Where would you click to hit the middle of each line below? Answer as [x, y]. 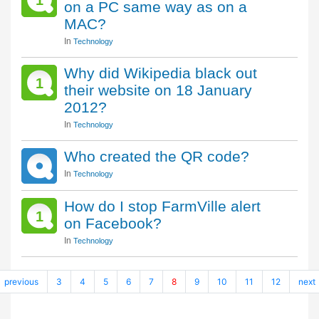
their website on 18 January [158, 90]
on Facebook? [113, 223]
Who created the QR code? [157, 156]
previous [21, 282]
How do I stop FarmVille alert [162, 206]
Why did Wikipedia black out [161, 73]
